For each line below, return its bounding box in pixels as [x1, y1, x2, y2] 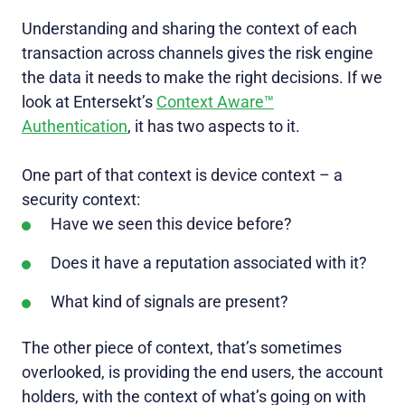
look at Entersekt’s [22, 92, 156, 112]
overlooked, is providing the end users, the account [22, 363, 383, 382]
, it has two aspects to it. [127, 117, 300, 137]
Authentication [22, 117, 127, 137]
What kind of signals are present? [51, 292, 288, 312]
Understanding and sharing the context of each [22, 19, 357, 39]
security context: [22, 190, 140, 210]
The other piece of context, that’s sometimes [22, 338, 342, 358]
